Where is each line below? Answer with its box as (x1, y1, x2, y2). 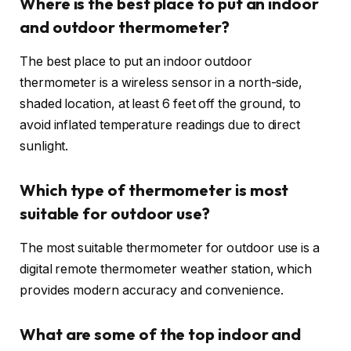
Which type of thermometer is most (20, 179, 289, 200)
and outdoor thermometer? (20, 16, 230, 37)
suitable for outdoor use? (20, 203, 211, 223)
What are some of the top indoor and (20, 324, 302, 344)
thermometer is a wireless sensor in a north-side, (20, 75, 303, 91)
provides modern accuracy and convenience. (20, 283, 284, 299)
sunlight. (20, 139, 69, 154)
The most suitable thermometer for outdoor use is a (20, 241, 320, 256)
